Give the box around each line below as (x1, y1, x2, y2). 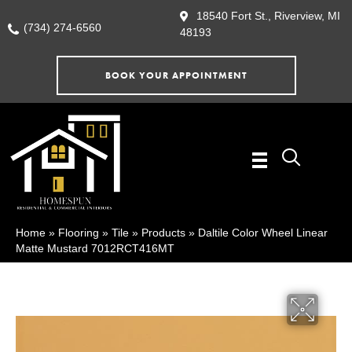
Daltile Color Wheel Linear (198, 226, 328, 240)
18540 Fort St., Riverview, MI (196, 9, 340, 22)
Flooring (58, 226, 99, 240)
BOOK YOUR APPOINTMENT (104, 69, 247, 82)
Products (141, 226, 185, 240)
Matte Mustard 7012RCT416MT (16, 242, 174, 255)
